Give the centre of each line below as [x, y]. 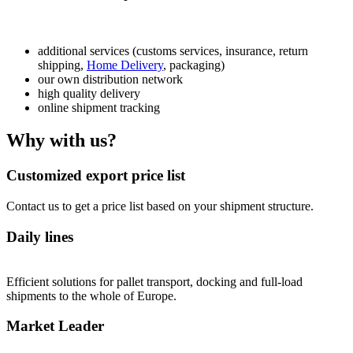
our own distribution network [110, 79]
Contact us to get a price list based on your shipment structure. [160, 206]
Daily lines [40, 236]
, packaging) [194, 65]
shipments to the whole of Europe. [91, 295]
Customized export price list [96, 176]
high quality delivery [89, 93]
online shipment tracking [99, 107]
